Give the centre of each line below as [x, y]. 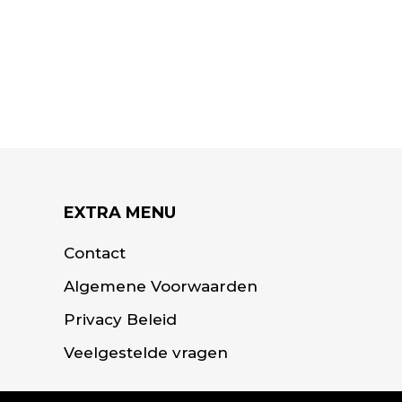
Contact [95, 253]
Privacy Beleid [121, 319]
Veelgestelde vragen [146, 352]
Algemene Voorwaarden [161, 286]
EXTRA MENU [120, 212]
